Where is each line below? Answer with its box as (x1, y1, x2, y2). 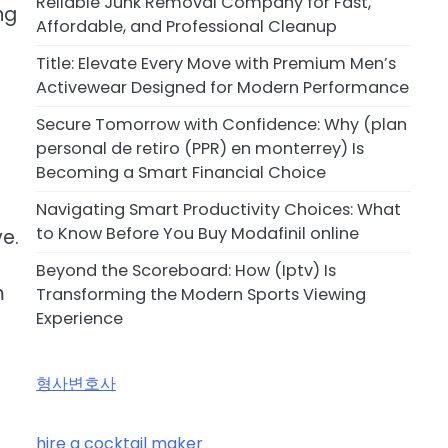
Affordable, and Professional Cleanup (36, 15, 337, 39)
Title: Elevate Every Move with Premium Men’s (36, 52, 396, 76)
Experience (36, 307, 123, 331)
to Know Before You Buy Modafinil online (36, 222, 359, 246)
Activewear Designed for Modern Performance (36, 76, 409, 100)
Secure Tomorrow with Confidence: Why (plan (36, 113, 407, 137)
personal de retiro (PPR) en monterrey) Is (36, 137, 364, 161)
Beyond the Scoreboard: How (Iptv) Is (36, 259, 336, 283)
